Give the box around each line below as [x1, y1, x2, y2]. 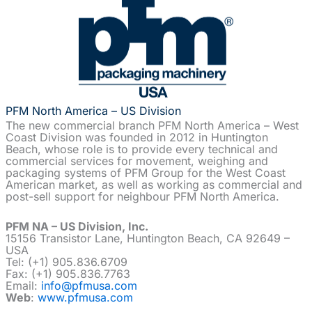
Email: [6, 278, 41, 292]
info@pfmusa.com [41, 278, 137, 292]
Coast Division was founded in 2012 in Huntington [6, 130, 268, 145]
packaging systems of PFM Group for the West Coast [6, 166, 286, 180]
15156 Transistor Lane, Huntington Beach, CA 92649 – [6, 231, 290, 245]
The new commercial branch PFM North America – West [6, 118, 299, 133]
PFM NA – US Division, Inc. [6, 219, 148, 233]
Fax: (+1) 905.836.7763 [6, 266, 130, 281]
